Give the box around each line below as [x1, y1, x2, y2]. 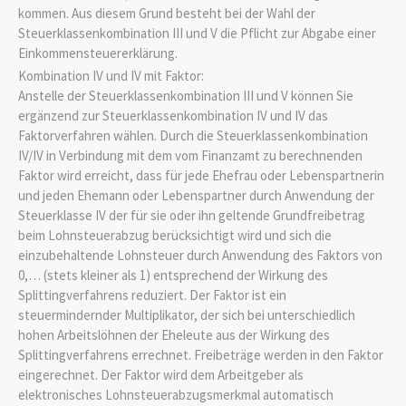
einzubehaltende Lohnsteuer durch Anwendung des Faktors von [18, 246, 382, 264]
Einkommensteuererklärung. [18, 44, 178, 63]
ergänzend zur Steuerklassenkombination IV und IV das [18, 106, 328, 124]
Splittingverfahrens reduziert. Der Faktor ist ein [18, 285, 286, 304]
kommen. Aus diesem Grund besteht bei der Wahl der [18, 5, 315, 23]
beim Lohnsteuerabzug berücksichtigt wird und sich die [18, 226, 332, 244]
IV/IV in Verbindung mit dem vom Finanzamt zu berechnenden [18, 146, 362, 164]
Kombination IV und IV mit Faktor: [18, 66, 204, 84]
